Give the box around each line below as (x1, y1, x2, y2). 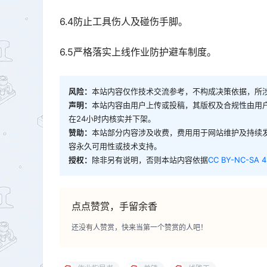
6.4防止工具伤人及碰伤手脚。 (60, 15, 188, 28)
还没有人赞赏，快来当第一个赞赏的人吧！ (72, 222, 207, 232)
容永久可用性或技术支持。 (69, 141, 162, 151)
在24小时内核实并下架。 (69, 113, 156, 123)
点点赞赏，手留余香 (72, 200, 157, 212)
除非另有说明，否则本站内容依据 (92, 154, 208, 164)
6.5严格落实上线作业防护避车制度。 (60, 46, 216, 58)
